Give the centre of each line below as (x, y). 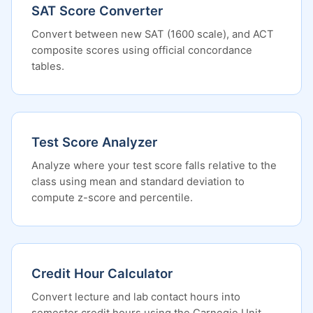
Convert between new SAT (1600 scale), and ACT (153, 34)
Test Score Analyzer (94, 142)
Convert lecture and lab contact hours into (136, 297)
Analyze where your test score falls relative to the (154, 166)
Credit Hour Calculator (102, 273)
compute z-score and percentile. (112, 198)
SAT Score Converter (97, 10)
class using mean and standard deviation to (138, 182)
